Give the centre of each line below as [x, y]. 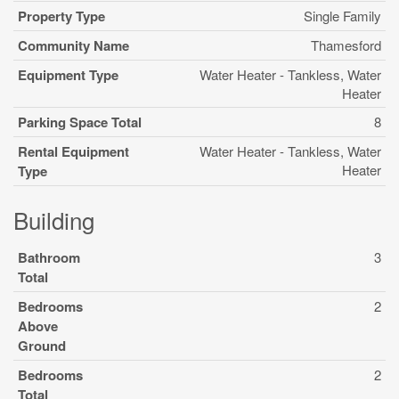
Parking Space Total [80, 122]
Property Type [61, 16]
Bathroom [49, 257]
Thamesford [346, 45]
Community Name [73, 45]
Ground [42, 346]
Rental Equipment [73, 151]
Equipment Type [68, 75]
